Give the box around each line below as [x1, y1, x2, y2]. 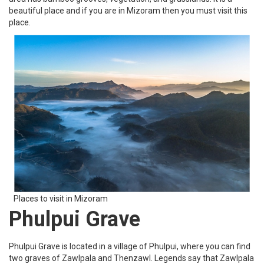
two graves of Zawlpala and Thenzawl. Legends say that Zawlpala [9, 253, 254, 263]
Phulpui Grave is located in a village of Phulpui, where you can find [9, 241, 250, 251]
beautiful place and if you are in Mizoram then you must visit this [9, 5, 247, 15]
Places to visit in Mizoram [14, 193, 108, 203]
